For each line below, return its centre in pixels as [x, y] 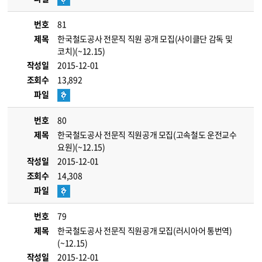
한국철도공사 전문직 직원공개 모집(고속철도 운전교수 [147, 135]
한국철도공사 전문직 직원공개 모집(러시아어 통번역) [145, 230]
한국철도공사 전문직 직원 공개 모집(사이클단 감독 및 [145, 39]
